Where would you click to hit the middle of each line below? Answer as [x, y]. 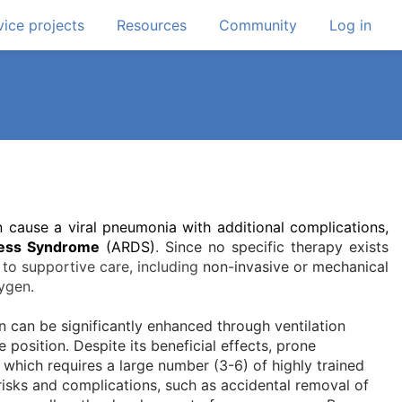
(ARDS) [127, 247]
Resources [152, 26]
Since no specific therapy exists [277, 247]
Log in [350, 26]
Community [258, 26]
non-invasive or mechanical [296, 267]
